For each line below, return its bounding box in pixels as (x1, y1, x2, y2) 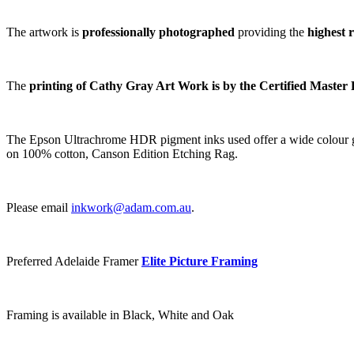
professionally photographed (82, 24, 235, 39)
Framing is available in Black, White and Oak (6, 307, 234, 322)
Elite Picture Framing (141, 254, 258, 268)
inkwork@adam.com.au (71, 200, 191, 214)
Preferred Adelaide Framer (6, 254, 141, 268)
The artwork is (6, 24, 82, 39)
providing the (235, 24, 307, 39)
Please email (6, 200, 71, 214)
